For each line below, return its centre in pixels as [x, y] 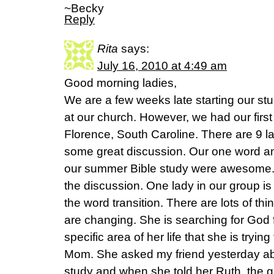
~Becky [84, 8]
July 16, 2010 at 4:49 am [162, 66]
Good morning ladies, [120, 83]
